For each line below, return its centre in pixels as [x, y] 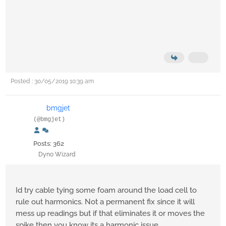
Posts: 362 [49, 144]
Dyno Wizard [57, 155]
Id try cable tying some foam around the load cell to [106, 190]
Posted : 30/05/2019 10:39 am [52, 81]
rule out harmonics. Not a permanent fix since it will [105, 202]
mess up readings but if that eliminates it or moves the [110, 214]
